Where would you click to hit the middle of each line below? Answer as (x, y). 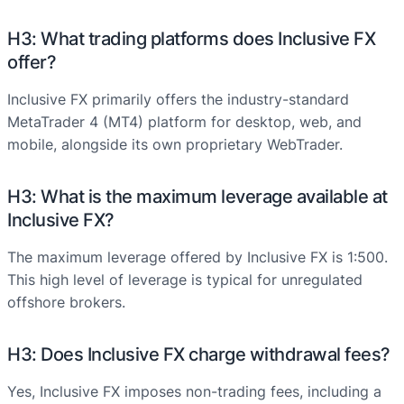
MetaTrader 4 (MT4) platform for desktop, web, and (184, 122)
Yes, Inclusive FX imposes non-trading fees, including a (194, 392)
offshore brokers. (66, 303)
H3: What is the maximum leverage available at (197, 197)
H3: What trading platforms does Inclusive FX (191, 39)
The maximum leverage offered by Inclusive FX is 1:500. (197, 257)
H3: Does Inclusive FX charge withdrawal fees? (199, 355)
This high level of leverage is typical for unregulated (185, 280)
